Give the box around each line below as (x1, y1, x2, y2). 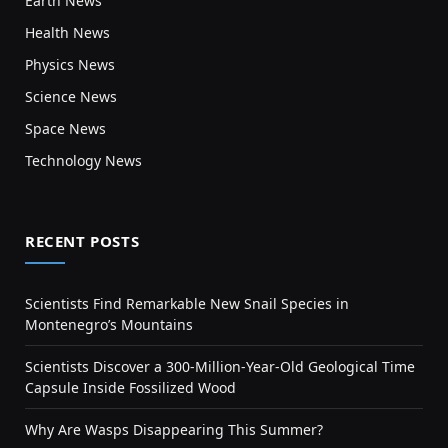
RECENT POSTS (25, 230, 140, 251)
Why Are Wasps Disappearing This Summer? (25, 419, 323, 439)
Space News (25, 118, 106, 138)
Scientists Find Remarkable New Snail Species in (25, 293, 349, 313)
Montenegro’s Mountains (25, 314, 193, 334)
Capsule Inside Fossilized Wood (25, 377, 236, 397)
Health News (25, 22, 110, 42)
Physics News (25, 54, 115, 74)
